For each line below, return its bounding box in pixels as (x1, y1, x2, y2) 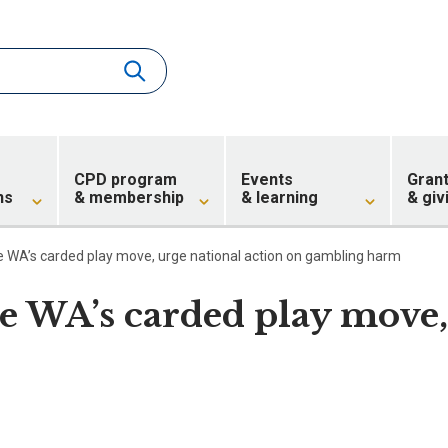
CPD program (73, 170, 177, 189)
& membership (73, 188, 184, 207)
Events (240, 170, 293, 189)
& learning (240, 188, 318, 207)
